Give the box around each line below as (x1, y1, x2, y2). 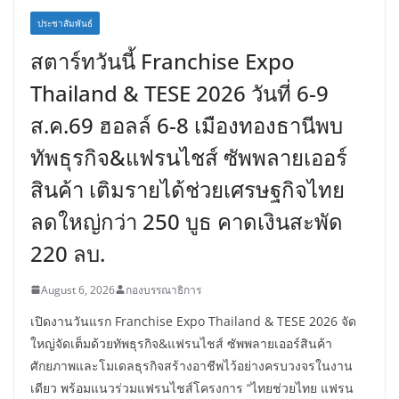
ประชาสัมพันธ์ (37, 16, 93, 29)
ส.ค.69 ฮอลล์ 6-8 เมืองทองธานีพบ (30, 110, 343, 140)
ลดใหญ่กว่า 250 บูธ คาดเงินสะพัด (30, 206, 343, 236)
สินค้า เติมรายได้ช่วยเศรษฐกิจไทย (30, 174, 345, 204)
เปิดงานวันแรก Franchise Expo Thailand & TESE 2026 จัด (30, 312, 356, 330)
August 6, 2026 (41, 281, 115, 297)
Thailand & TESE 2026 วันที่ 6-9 (30, 77, 329, 108)
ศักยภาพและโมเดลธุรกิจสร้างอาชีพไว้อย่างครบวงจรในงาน (30, 356, 353, 374)
